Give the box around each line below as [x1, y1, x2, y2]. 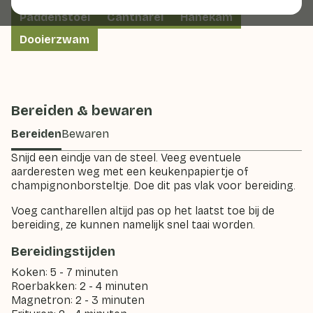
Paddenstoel [20, 10, 90, 24]
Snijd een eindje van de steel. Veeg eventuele [11, 151, 241, 164]
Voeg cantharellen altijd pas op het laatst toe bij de [11, 204, 275, 217]
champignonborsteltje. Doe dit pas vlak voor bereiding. [11, 179, 298, 192]
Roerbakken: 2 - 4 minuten [11, 279, 148, 293]
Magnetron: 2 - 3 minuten [11, 293, 145, 307]
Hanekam [180, 10, 233, 24]
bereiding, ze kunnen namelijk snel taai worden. [11, 218, 255, 231]
